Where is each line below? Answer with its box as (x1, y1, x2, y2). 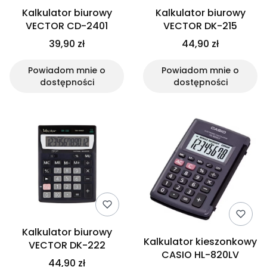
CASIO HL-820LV (162, 248, 239, 262)
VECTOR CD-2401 (26, 19, 108, 33)
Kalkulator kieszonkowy (144, 235, 257, 249)
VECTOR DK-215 (163, 19, 237, 33)
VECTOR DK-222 (28, 238, 105, 252)
